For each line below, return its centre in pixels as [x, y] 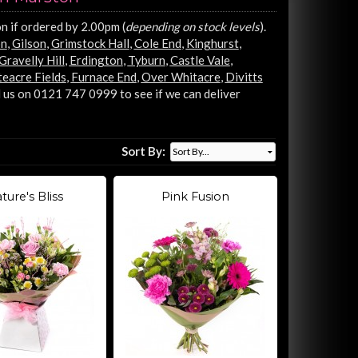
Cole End [157, 43]
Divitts [244, 76]
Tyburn [146, 60]
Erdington [96, 60]
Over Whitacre [181, 76]
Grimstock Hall [90, 43]
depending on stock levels [192, 26]
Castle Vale [200, 60]
